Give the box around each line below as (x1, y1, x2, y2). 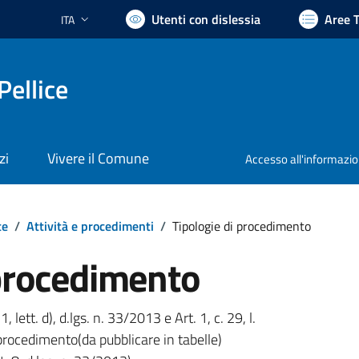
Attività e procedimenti (26, 216, 154, 236)
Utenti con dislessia (151, 10, 260, 29)
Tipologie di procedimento (171, 216, 311, 236)
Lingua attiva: (60, 18, 123, 35)
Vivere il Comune (46, 147, 149, 170)
